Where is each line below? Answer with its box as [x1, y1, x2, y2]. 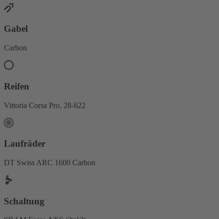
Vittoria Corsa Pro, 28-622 [4, 101, 86, 109]
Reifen [4, 81, 29, 91]
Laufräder [4, 138, 45, 149]
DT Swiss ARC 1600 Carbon [4, 158, 95, 167]
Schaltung [4, 196, 44, 206]
